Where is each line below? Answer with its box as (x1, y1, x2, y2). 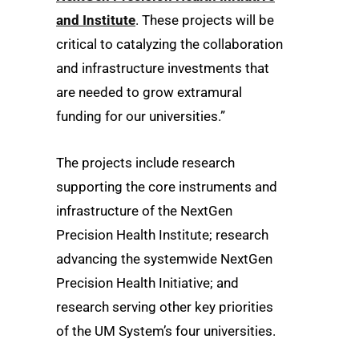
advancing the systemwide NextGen (56, 250, 272, 267)
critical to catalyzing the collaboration (56, 36, 283, 53)
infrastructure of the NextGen (56, 202, 232, 219)
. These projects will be (135, 12, 274, 29)
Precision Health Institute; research (56, 226, 268, 243)
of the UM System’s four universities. (56, 322, 276, 339)
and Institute (56, 12, 135, 29)
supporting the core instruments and (56, 178, 277, 195)
